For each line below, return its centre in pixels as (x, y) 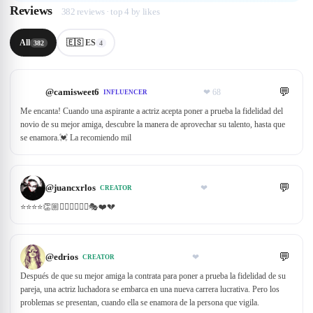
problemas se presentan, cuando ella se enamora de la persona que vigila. (140, 303)
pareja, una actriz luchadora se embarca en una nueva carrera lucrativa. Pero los (150, 289)
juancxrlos (75, 188)
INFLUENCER (125, 92)
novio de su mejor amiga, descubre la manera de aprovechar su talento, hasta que (153, 124)
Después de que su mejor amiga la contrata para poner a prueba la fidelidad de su (153, 276)
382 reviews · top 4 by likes (110, 12)
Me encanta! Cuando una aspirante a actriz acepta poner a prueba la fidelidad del (152, 111)
